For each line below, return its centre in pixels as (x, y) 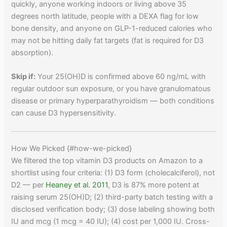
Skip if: (24, 77)
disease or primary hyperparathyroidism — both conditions (113, 101)
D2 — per (29, 185)
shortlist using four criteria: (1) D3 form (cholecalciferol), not (113, 173)
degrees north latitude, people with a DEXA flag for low (105, 16)
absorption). (32, 52)
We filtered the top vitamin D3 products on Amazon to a (107, 161)
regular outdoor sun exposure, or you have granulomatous (111, 89)
